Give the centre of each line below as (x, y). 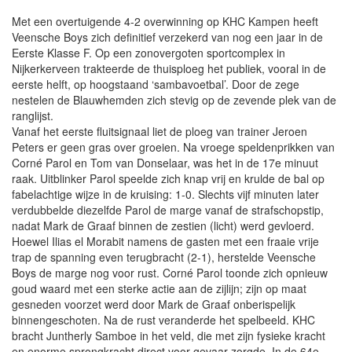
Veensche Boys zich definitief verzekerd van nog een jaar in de (167, 37)
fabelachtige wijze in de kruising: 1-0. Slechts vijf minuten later (165, 194)
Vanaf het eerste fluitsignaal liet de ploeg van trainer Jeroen (159, 132)
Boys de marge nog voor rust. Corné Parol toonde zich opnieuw (170, 273)
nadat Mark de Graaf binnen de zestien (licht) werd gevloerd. (163, 226)
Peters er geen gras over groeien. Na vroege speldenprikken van (173, 147)
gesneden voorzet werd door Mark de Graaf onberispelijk (154, 304)
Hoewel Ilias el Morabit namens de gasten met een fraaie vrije (165, 242)
